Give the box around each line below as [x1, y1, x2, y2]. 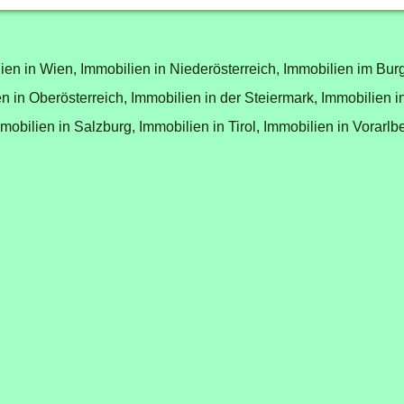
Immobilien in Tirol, [139, 117, 260, 134]
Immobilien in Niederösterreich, [79, 60, 280, 77]
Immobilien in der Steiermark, [131, 88, 317, 106]
